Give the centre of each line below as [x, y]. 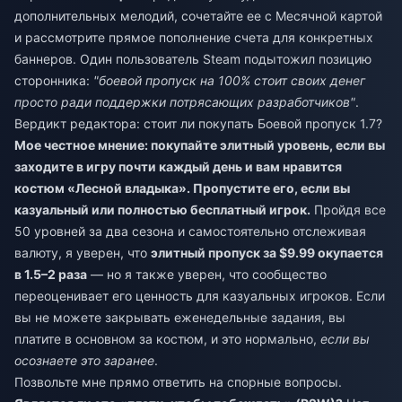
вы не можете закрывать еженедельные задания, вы [180, 317]
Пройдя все [348, 209]
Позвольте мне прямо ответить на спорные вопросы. [178, 381]
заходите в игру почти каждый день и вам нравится [178, 166]
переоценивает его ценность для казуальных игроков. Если [200, 295]
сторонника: [54, 80]
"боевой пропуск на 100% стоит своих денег [229, 80]
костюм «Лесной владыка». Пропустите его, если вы [182, 188]
